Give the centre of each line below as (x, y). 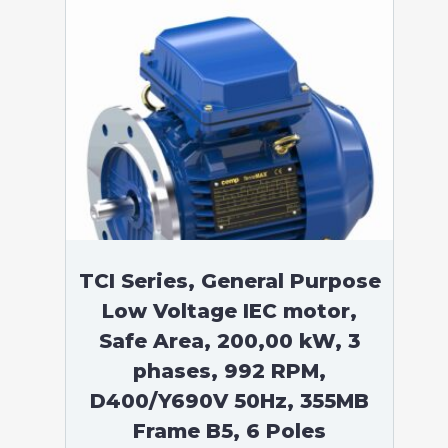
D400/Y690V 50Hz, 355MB (229, 401)
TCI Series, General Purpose (229, 281)
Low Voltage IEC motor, (229, 311)
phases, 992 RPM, (229, 371)
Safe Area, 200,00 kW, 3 (229, 341)
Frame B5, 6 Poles (229, 431)
